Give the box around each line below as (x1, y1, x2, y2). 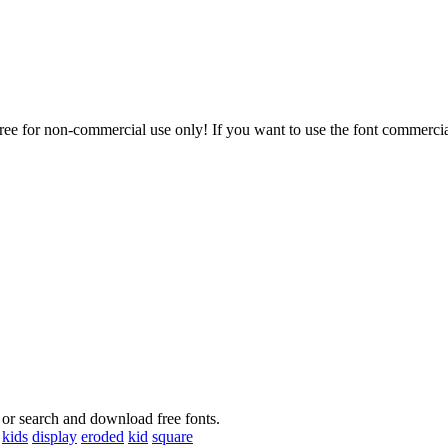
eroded (81, 428, 124, 445)
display (32, 428, 77, 445)
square (152, 428, 193, 445)
